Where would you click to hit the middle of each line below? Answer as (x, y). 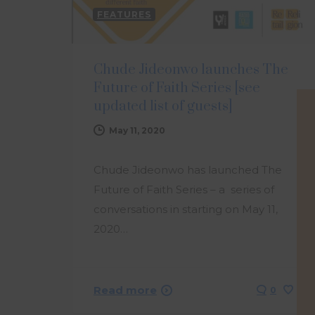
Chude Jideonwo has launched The (188, 169)
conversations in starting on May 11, (186, 209)
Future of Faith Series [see (177, 88)
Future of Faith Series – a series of (184, 189)
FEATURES (124, 14)
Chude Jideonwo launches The (191, 70)
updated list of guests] (163, 106)
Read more (125, 290)
